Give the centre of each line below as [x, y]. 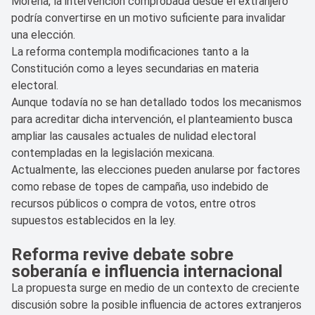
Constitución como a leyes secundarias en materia [135, 68]
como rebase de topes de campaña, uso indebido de [140, 186]
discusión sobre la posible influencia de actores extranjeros [156, 304]
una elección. [43, 34]
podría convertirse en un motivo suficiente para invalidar [148, 18]
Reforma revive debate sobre [122, 254]
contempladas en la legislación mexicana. [113, 153]
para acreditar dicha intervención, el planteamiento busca [152, 119]
